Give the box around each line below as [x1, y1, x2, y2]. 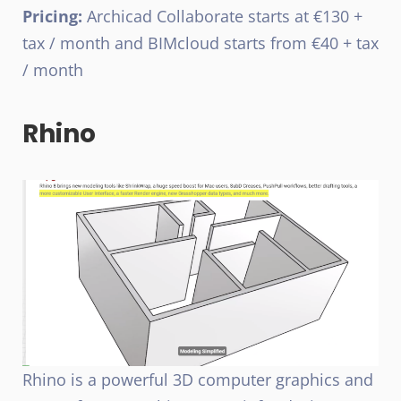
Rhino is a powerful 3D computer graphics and [22, 369, 373, 391]
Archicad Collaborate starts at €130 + [82, 4, 363, 27]
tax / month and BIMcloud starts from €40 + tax [22, 31, 379, 54]
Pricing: [22, 4, 82, 27]
